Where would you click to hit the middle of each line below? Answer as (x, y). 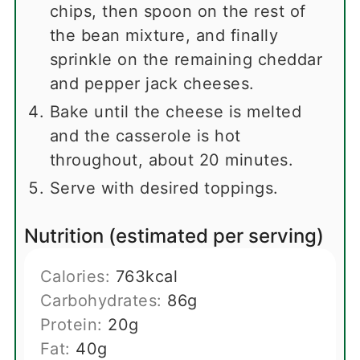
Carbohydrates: (104, 301)
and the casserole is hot (145, 136)
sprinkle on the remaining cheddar (186, 60)
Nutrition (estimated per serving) (174, 236)
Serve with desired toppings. (164, 188)
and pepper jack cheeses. (152, 84)
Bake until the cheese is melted (176, 112)
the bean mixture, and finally (164, 36)
